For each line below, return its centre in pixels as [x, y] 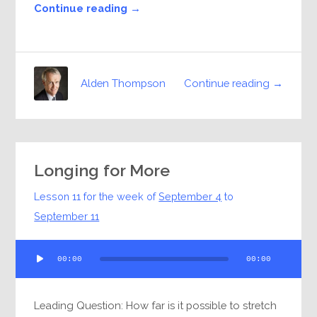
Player [30, 266]
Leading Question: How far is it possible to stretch [156, 305]
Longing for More [102, 170]
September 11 [67, 216]
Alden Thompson [123, 83]
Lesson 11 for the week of [97, 196]
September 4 [190, 196]
